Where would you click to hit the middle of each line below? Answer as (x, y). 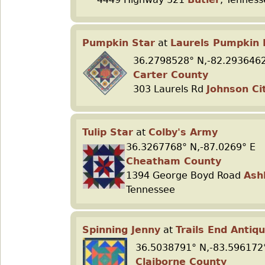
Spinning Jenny (121, 230)
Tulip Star (108, 132)
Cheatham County (174, 161)
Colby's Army (183, 132)
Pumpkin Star (119, 43)
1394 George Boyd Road (185, 175)
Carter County (171, 75)
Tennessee (151, 190)
